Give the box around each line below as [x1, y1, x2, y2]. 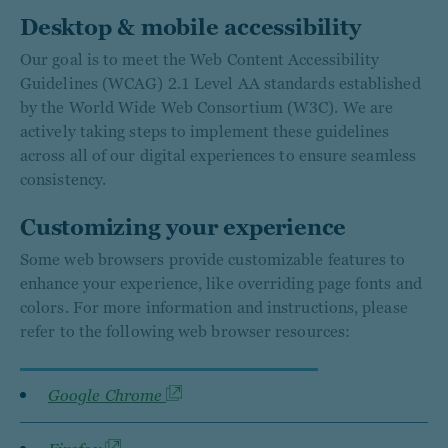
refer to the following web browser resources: [20, 322, 351, 341]
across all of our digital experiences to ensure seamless [20, 146, 417, 165]
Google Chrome [48, 386, 167, 405]
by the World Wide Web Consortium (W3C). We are [20, 98, 394, 117]
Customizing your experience [20, 215, 347, 240]
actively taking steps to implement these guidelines [20, 122, 390, 141]
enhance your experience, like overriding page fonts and [20, 274, 422, 293]
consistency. [20, 170, 107, 189]
